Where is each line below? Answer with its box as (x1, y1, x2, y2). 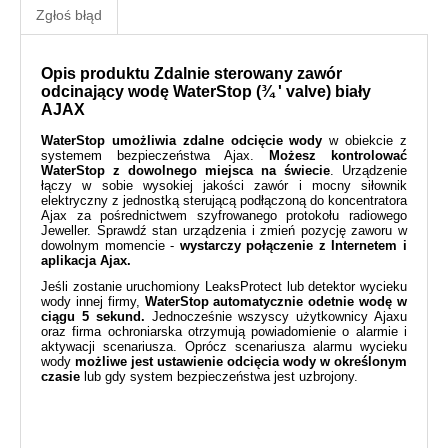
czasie (41, 368, 80, 384)
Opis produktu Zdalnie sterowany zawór (41, 64, 342, 82)
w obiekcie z (322, 132, 408, 148)
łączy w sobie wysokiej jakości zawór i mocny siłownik (41, 177, 407, 193)
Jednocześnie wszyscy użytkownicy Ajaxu (144, 308, 408, 324)
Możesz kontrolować (269, 147, 407, 163)
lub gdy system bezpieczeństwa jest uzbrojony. (80, 368, 358, 384)
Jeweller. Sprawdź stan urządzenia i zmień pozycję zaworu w (41, 222, 407, 238)
